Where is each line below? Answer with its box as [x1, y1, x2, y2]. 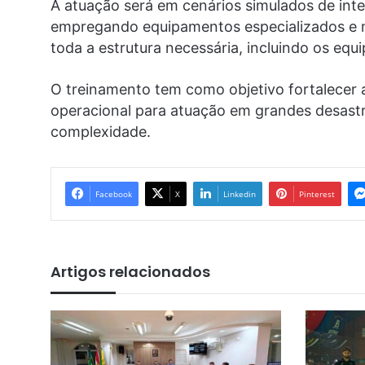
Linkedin [223, 187, 256, 200]
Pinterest [299, 187, 335, 200]
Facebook [95, 187, 132, 200]
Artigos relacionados [51, 261, 210, 282]
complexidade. [51, 122, 151, 140]
